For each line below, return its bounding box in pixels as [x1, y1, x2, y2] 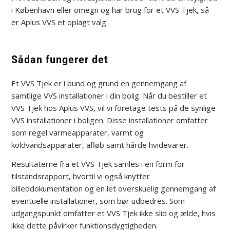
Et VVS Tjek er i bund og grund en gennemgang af [11, 78, 187, 89]
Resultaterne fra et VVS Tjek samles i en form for [11, 159, 185, 169]
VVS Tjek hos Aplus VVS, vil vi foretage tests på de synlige [11, 103, 216, 113]
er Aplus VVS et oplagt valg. [11, 16, 108, 27]
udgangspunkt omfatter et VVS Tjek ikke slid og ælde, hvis [11, 208, 216, 218]
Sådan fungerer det [11, 53, 109, 66]
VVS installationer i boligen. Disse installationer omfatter [11, 115, 208, 126]
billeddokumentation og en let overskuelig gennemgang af [11, 183, 216, 194]
